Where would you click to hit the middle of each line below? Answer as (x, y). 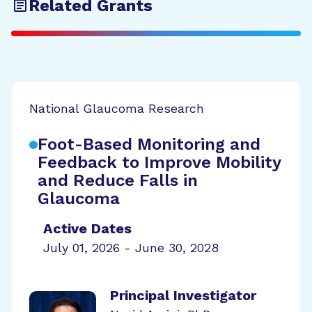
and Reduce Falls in (118, 180)
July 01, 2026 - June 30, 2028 (131, 248)
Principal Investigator (183, 295)
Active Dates (87, 228)
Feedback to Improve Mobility (159, 162)
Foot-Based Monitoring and (149, 144)
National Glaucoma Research (117, 108)
